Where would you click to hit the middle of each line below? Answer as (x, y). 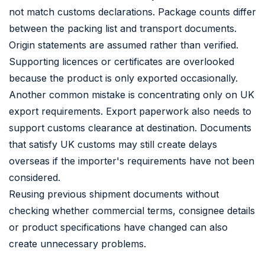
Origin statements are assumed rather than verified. (124, 45)
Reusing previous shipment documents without (114, 194)
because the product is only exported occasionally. (123, 78)
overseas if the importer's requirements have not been (132, 161)
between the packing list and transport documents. (123, 28)
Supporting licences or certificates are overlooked (122, 61)
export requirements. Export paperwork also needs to (130, 111)
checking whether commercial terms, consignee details (132, 210)
